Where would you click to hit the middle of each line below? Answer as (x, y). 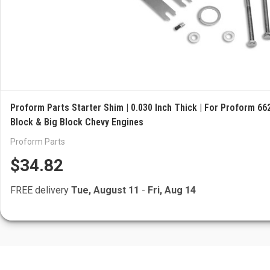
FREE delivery (41, 190)
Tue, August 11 (105, 190)
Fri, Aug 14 (172, 190)
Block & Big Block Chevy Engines (77, 122)
